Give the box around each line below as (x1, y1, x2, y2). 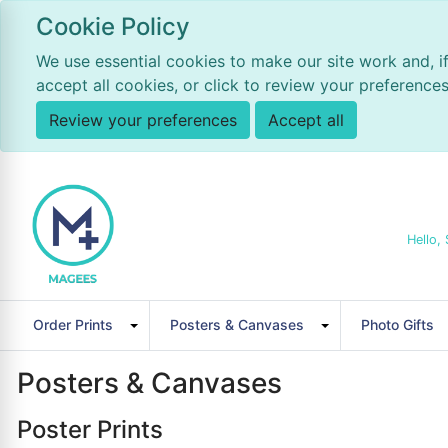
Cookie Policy (36, 12, 190, 41)
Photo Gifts (361, 316, 434, 333)
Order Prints (33, 316, 113, 333)
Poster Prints (17, 415, 163, 444)
